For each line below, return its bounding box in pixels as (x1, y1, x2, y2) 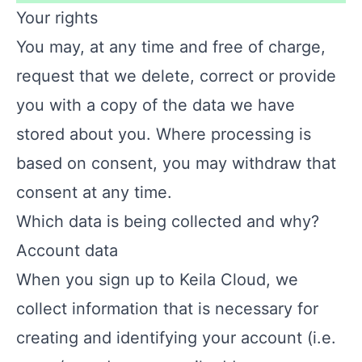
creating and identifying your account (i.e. (16, 328, 336, 347)
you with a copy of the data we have (16, 95, 295, 115)
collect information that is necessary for (16, 299, 318, 318)
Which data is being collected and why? (16, 212, 319, 231)
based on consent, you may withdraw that (16, 154, 336, 173)
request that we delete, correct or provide (16, 66, 336, 86)
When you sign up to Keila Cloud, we (16, 270, 298, 289)
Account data (16, 241, 118, 260)
